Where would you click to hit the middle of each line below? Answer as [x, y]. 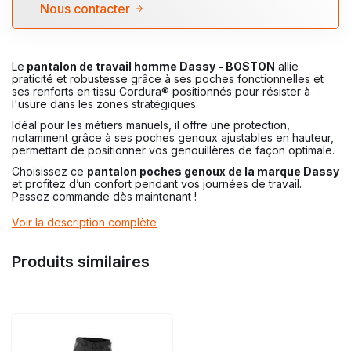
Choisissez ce [49, 172]
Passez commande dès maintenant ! [106, 197]
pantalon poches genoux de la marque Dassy [213, 172]
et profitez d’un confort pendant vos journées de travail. [157, 184]
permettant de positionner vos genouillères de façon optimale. [173, 150]
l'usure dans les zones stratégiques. [107, 104]
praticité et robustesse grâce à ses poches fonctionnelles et [168, 79]
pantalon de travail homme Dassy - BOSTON [150, 67]
